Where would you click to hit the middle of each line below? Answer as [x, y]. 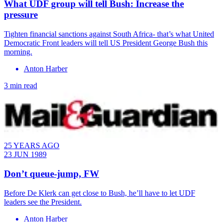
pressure [21, 15]
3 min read [21, 86]
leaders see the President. [43, 202]
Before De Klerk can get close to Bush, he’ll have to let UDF [100, 193]
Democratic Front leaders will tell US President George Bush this [106, 43]
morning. [18, 52]
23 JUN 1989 [25, 155]
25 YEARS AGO [32, 146]
